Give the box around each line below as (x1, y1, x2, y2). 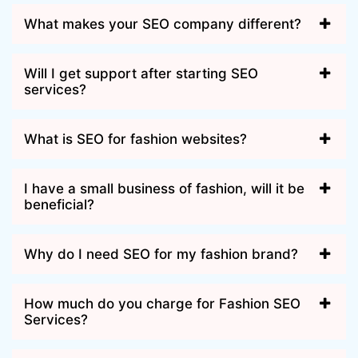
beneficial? (24, 196, 94, 213)
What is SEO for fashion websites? (24, 130, 247, 147)
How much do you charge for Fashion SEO (24, 295, 300, 312)
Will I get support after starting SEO (24, 65, 258, 82)
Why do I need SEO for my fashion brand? (24, 245, 298, 262)
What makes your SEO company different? (24, 15, 301, 32)
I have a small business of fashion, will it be (24, 180, 304, 197)
